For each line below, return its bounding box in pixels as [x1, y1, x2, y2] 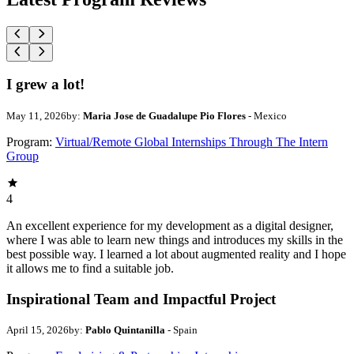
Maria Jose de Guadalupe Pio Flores [83, 109, 246, 122]
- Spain [165, 324, 198, 337]
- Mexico [246, 109, 287, 122]
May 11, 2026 [6, 109, 66, 122]
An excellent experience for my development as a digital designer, [6, 218, 333, 232]
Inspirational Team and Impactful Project [6, 290, 276, 307]
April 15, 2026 [6, 324, 69, 337]
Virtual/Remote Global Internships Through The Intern [55, 134, 328, 149]
